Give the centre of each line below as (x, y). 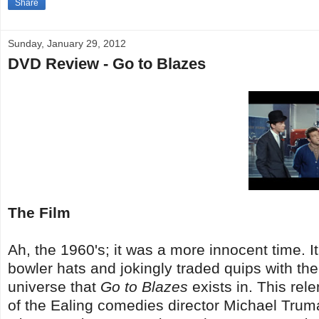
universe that (54, 286)
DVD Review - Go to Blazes (107, 63)
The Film (39, 212)
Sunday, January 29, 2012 (67, 43)
